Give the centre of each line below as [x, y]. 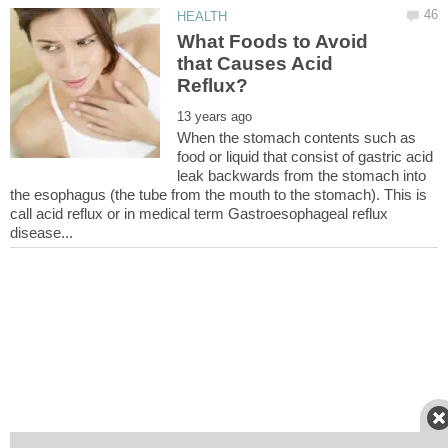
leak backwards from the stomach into [302, 176]
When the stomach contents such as [297, 138]
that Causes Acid [255, 64]
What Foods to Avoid [273, 42]
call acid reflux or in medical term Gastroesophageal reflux [199, 214]
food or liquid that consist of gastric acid [305, 157]
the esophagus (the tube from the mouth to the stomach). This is [218, 195]
